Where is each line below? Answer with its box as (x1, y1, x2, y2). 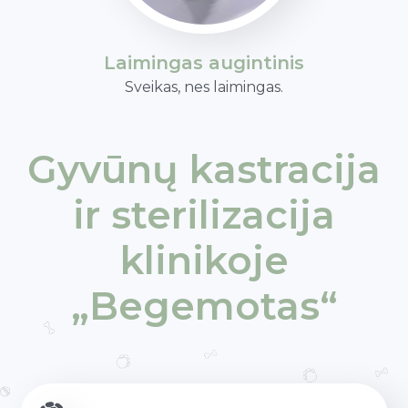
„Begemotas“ (70, 282, 338, 330)
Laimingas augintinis (104, 52, 304, 74)
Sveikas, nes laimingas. (125, 78, 283, 96)
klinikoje (119, 237, 289, 284)
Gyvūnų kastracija (27, 146, 381, 193)
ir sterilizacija (73, 191, 335, 239)
